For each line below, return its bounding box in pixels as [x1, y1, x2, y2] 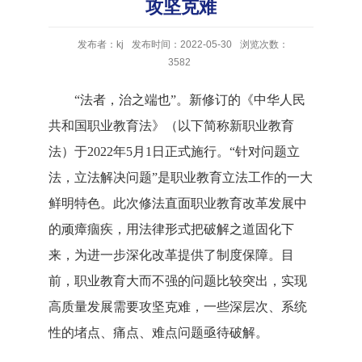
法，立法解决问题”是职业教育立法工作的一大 [48, 170, 313, 184]
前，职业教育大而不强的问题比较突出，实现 [48, 274, 307, 288]
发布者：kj [78, 39, 124, 50]
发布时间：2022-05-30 [132, 39, 232, 50]
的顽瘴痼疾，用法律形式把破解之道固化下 [48, 222, 294, 236]
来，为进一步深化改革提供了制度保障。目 [48, 248, 294, 262]
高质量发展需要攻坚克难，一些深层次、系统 [48, 300, 307, 314]
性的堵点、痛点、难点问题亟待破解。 [48, 326, 268, 339]
